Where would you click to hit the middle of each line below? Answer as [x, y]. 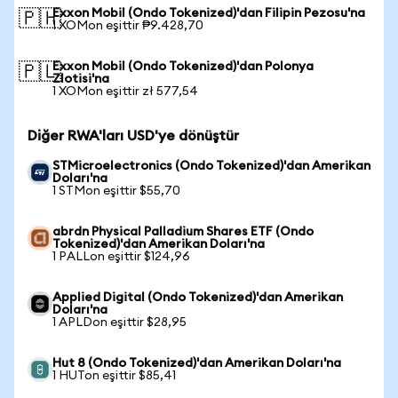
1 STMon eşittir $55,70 [116, 191]
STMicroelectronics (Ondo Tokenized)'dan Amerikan [211, 166]
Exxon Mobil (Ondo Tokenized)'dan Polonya [183, 67]
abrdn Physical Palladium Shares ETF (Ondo [183, 232]
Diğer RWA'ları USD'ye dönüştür [133, 136]
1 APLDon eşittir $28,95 [119, 322]
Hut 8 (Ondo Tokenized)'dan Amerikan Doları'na [197, 363]
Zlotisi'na [81, 79]
